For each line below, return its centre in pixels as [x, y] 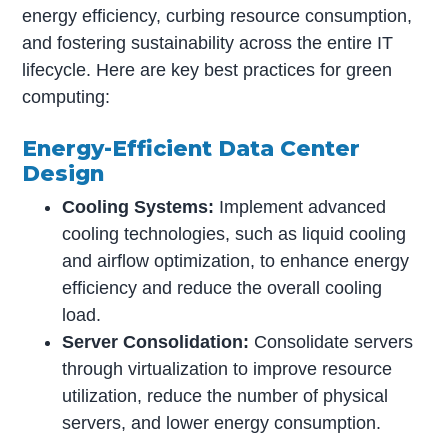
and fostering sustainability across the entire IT [208, 43]
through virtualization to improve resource [227, 369]
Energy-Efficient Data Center [191, 147]
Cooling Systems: [138, 207]
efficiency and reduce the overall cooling [222, 288]
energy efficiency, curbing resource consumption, [217, 16]
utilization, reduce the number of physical [225, 396]
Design [63, 172]
